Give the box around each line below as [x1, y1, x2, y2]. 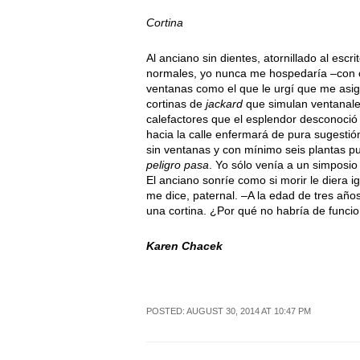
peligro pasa [146, 158, 209, 172]
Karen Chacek [146, 239, 223, 253]
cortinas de [146, 97, 206, 111]
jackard [206, 97, 243, 111]
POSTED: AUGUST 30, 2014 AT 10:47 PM [146, 306, 311, 317]
